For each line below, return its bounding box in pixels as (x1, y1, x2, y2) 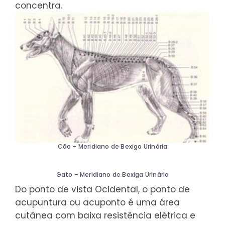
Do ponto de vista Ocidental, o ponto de (15, 183, 190, 195)
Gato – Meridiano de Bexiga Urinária (56, 170, 169, 179)
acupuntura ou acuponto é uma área (15, 196, 180, 208)
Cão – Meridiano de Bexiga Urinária (57, 142, 168, 151)
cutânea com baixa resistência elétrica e (15, 209, 195, 221)
